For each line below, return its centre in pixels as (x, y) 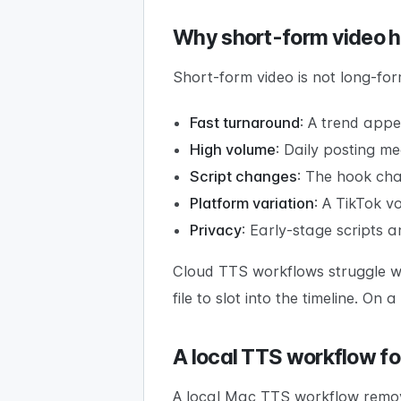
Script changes (244, 177)
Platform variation (252, 204)
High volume (233, 150)
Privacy (216, 230)
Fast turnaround (245, 123)
